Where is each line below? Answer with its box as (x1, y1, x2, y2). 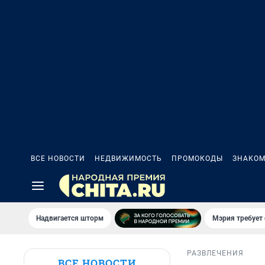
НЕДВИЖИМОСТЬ (95, 154, 162, 163)
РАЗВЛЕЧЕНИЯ (187, 249, 244, 258)
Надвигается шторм (36, 214, 104, 222)
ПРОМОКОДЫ (172, 154, 223, 163)
